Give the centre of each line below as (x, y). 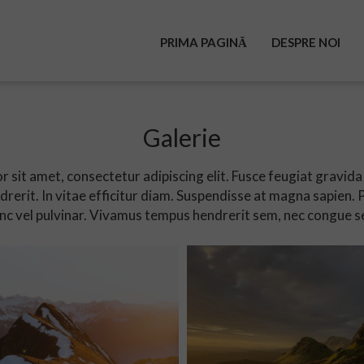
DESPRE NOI (306, 42)
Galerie (182, 137)
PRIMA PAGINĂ (204, 42)
